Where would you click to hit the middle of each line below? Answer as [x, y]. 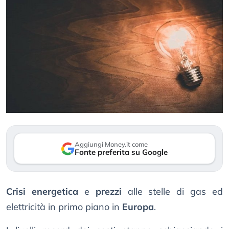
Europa [138, 207]
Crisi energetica [42, 192]
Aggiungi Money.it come [111, 144]
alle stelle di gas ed [172, 192]
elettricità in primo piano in [64, 207]
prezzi [108, 192]
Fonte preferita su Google [121, 152]
